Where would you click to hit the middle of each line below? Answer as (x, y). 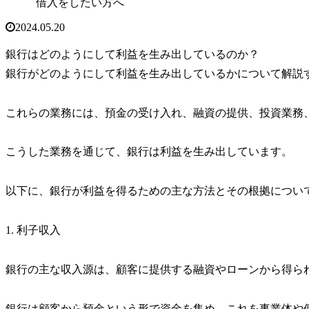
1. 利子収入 (33, 230)
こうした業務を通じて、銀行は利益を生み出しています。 (149, 152)
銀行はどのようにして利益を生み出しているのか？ (132, 54)
